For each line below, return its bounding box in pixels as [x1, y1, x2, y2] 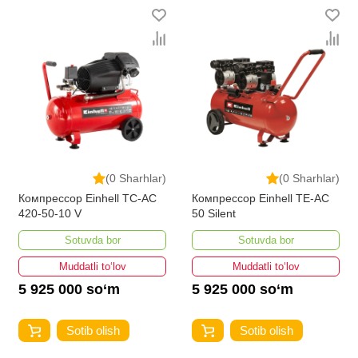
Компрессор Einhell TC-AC [18, 191, 157, 205]
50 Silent [192, 206, 236, 220]
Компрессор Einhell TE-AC [192, 191, 329, 205]
